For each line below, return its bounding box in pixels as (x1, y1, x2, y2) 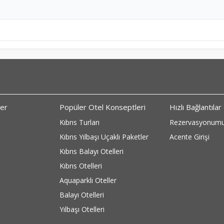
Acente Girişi (169, 132, 209, 141)
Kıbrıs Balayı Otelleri (59, 146, 123, 156)
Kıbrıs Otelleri (59, 161, 102, 170)
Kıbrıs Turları (59, 117, 99, 127)
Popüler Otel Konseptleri (59, 102, 145, 112)
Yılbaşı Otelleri (59, 204, 104, 214)
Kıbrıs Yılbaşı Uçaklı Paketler (59, 132, 148, 141)
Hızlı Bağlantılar (169, 102, 221, 112)
